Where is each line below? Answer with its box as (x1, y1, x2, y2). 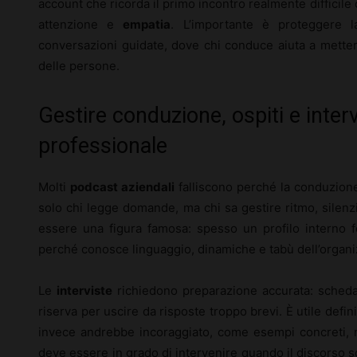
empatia (123, 17, 171, 32)
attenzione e (38, 17, 124, 32)
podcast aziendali (70, 179, 175, 194)
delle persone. (38, 58, 120, 73)
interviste (56, 283, 112, 298)
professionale (38, 133, 167, 159)
